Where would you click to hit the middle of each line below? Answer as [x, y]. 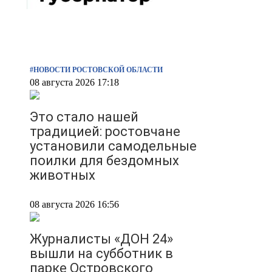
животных [63, 175]
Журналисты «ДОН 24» [101, 239]
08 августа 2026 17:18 [74, 83]
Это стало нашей [84, 117]
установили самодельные [113, 146]
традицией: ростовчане [105, 132]
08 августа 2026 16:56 [74, 205]
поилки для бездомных [104, 161]
